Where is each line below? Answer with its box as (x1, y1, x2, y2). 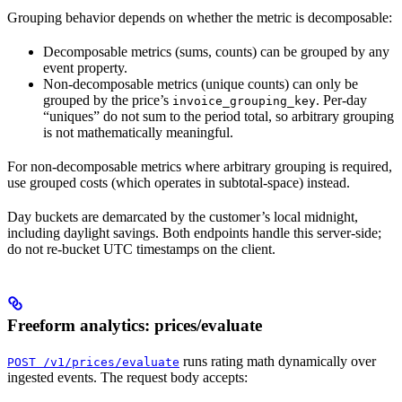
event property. (43, 59, 127, 75)
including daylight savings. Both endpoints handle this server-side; (7, 224, 381, 240)
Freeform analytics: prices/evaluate (7, 315, 262, 335)
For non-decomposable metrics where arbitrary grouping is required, (7, 158, 392, 174)
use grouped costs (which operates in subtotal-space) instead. (7, 174, 350, 190)
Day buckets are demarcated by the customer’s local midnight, (7, 208, 358, 224)
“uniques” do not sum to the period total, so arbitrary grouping (43, 108, 394, 124)
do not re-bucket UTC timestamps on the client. (7, 240, 275, 257)
